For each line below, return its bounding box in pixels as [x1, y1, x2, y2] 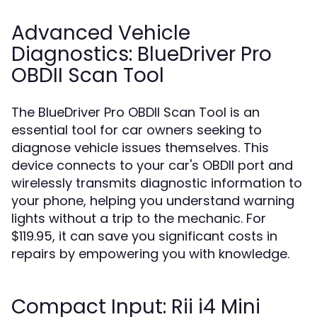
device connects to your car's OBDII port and [11, 156, 293, 174]
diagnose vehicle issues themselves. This [11, 139, 269, 156]
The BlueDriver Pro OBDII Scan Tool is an [11, 103, 260, 121]
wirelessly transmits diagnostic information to [11, 174, 302, 192]
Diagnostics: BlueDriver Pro [11, 40, 272, 68]
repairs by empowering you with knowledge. [11, 245, 289, 263]
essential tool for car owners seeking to [11, 121, 262, 139]
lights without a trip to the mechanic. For [11, 209, 266, 227]
